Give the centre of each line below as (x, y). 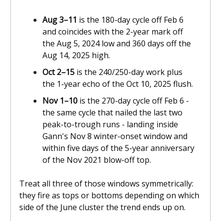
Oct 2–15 (59, 72)
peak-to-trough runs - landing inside (110, 125)
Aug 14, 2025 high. (76, 55)
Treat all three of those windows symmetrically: (106, 184)
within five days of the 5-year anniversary (118, 148)
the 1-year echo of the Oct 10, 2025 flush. (118, 84)
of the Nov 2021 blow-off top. (97, 160)
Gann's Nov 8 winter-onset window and (115, 136)
